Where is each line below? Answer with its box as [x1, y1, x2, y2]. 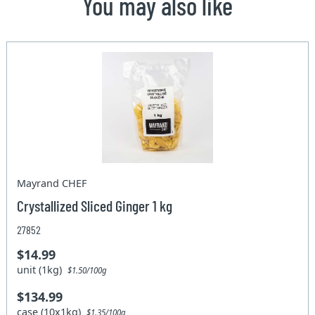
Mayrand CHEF [17, 176, 87, 190]
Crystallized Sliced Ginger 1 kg [17, 195, 173, 214]
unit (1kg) [17, 262, 68, 276]
